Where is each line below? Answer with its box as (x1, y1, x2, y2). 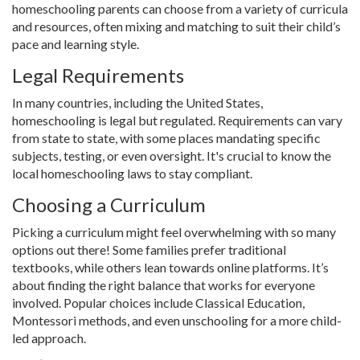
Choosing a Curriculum (12, 193, 206, 217)
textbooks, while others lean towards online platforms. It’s (12, 260, 329, 276)
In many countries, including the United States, (12, 95, 263, 111)
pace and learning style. (12, 36, 139, 52)
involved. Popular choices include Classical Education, (12, 295, 305, 311)
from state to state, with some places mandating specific (12, 130, 321, 146)
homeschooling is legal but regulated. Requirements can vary (12, 112, 342, 129)
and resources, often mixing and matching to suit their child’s (12, 18, 341, 35)
